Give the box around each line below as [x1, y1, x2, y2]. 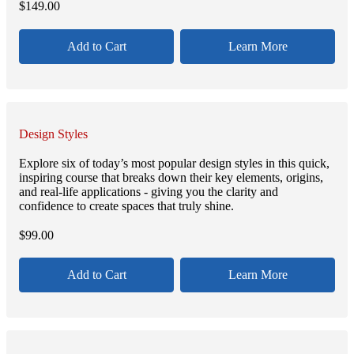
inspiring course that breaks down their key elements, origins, [19, 170, 323, 184]
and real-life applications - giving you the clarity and [19, 184, 278, 198]
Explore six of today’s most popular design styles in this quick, [19, 156, 330, 170]
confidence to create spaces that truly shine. [19, 198, 234, 213]
